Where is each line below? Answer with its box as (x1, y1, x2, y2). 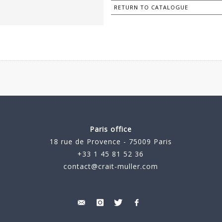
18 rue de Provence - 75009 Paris (49, 137, 172, 147)
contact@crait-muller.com (63, 162, 158, 171)
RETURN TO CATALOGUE (114, 3, 188, 11)
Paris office (89, 124, 132, 134)
